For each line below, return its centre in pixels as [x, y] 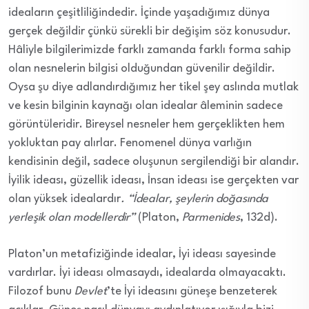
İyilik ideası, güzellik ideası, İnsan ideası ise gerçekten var [153, 180]
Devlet [91, 291]
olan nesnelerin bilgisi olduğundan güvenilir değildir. [142, 68]
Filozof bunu [41, 291]
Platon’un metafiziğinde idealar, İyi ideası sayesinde [142, 254]
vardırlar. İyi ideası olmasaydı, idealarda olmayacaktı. [147, 272]
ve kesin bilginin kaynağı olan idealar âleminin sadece [146, 106]
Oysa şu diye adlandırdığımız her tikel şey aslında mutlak [153, 87]
